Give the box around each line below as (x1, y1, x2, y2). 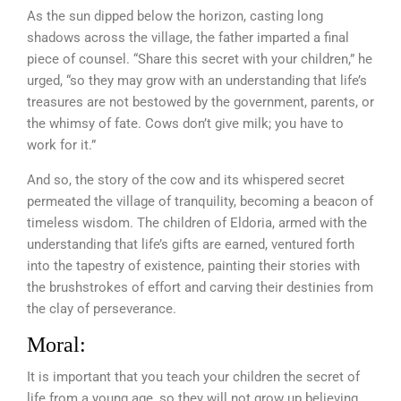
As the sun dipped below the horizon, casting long (27, 8, 323, 24)
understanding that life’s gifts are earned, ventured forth (27, 236, 354, 252)
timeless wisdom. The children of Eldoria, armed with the (27, 215, 367, 231)
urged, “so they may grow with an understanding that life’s (27, 73, 367, 89)
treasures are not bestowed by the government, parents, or (27, 94, 374, 110)
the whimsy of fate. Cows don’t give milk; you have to (27, 115, 344, 132)
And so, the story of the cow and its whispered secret (27, 172, 345, 188)
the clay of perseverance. (27, 301, 176, 317)
